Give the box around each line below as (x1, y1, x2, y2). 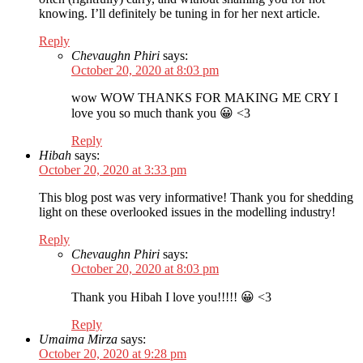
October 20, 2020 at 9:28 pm (39, 347, 186, 361)
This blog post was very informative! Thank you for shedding (39, 190, 353, 205)
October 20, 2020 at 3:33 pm (39, 163, 186, 177)
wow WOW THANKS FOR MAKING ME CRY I (71, 91, 338, 105)
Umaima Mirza (39, 332, 117, 347)
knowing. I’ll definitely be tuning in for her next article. (39, 6, 320, 21)
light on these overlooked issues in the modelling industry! (39, 205, 335, 220)
